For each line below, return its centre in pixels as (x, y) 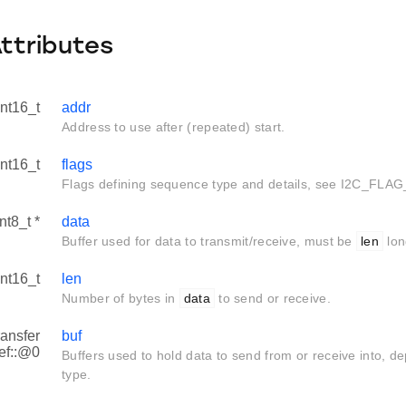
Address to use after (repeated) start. (174, 127)
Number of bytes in (121, 298)
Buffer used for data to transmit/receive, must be (209, 241)
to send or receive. (272, 298)
